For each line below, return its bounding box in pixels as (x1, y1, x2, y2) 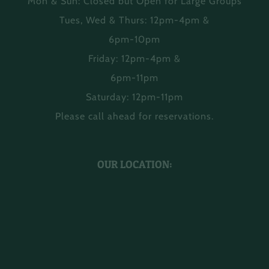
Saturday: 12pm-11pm (86, 91, 183, 103)
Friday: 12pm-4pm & (88, 52, 181, 64)
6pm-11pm (110, 71, 159, 83)
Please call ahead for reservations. (55, 110, 214, 122)
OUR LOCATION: (97, 157, 172, 171)
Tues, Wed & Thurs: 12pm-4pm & (59, 14, 210, 26)
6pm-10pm (109, 33, 160, 45)
